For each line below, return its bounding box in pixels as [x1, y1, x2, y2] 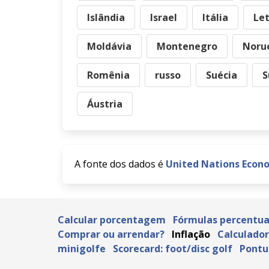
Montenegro [157, 40, 217, 53]
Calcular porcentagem [58, 213, 166, 226]
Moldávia [87, 40, 131, 53]
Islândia [87, 11, 125, 24]
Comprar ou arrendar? [58, 228, 165, 241]
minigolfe [58, 242, 106, 255]
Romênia [87, 68, 130, 82]
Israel [150, 11, 177, 24]
